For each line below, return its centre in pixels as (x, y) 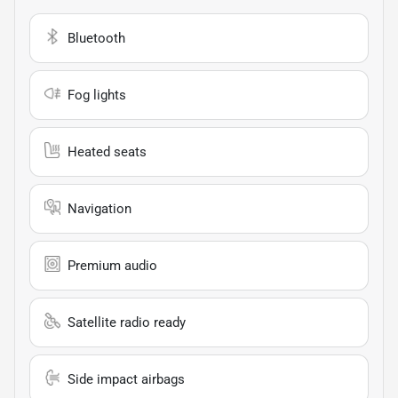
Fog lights (97, 95)
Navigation (99, 208)
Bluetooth (96, 38)
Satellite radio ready (127, 322)
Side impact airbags (126, 379)
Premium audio (112, 265)
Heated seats (107, 151)
